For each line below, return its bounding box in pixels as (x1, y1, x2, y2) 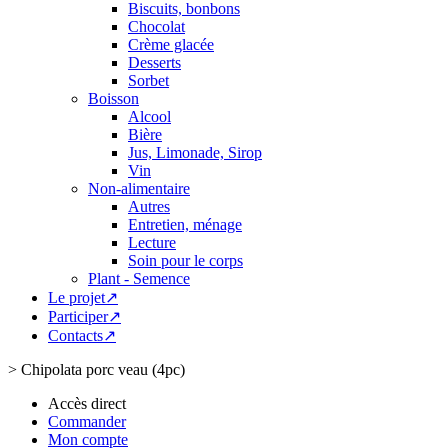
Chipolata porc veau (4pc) (21, 361, 185, 378)
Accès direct (48, 395, 126, 412)
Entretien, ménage (128, 216, 242, 233)
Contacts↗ (48, 327, 116, 344)
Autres (128, 198, 170, 215)
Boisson (88, 90, 139, 107)
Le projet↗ (48, 289, 118, 306)
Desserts (128, 54, 181, 71)
